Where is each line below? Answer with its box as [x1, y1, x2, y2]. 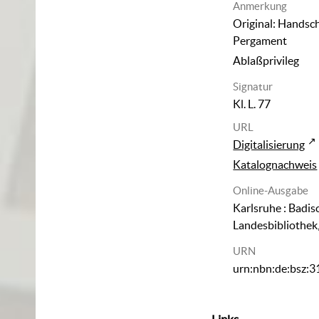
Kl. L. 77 [233, 97, 271, 110]
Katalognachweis [233, 157, 318, 171]
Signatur [233, 80, 273, 93]
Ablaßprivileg [233, 53, 300, 67]
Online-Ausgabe [233, 184, 309, 197]
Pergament [233, 33, 288, 47]
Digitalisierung [233, 137, 305, 151]
